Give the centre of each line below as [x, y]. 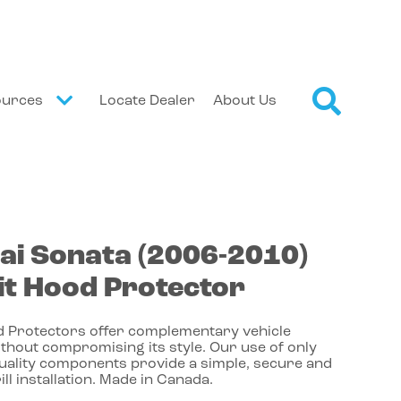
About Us [244, 101]
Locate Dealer [147, 101]
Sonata [84, 256]
